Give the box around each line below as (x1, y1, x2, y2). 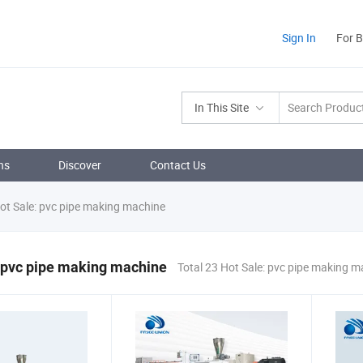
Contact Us (150, 157, 206, 173)
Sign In (282, 30, 316, 45)
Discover (58, 157, 101, 173)
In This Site (194, 100, 249, 115)
